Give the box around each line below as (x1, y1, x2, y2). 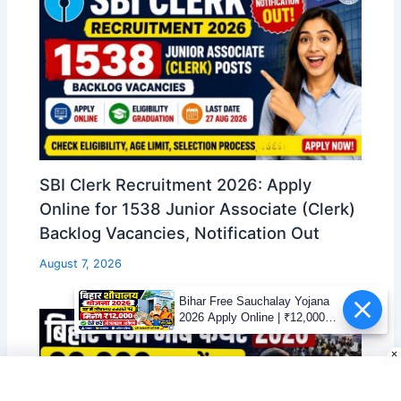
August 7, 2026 (39, 257, 123, 271)
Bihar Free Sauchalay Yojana (178, 294, 329, 308)
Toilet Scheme (178, 327, 253, 340)
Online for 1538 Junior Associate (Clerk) (39, 199, 356, 219)
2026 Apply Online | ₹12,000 (178, 311, 325, 324)
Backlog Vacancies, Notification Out (39, 223, 320, 243)
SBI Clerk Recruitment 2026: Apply (39, 175, 312, 195)
